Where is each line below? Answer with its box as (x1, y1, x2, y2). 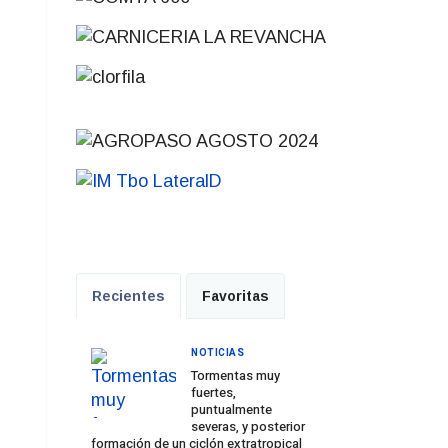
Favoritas (202, 288, 269, 304)
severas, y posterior (191, 417, 305, 436)
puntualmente (191, 400, 272, 419)
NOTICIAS (191, 346, 245, 360)
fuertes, (191, 383, 236, 402)
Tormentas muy (191, 366, 280, 385)
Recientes (92, 288, 165, 304)
